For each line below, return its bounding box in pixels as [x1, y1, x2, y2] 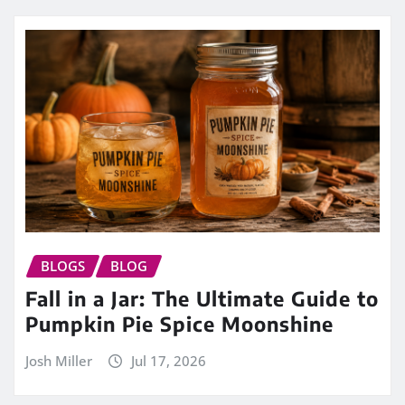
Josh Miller [25, 352, 92, 371]
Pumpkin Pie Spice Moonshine [25, 311, 334, 337]
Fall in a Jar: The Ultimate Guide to [25, 286, 379, 312]
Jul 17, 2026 [130, 352, 206, 371]
